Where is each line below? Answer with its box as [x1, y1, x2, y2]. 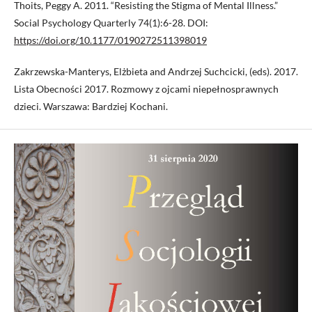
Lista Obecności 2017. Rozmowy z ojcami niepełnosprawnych [14, 83, 279, 95]
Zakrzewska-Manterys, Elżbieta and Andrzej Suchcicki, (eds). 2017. [14, 65, 298, 78]
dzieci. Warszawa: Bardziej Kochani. [14, 100, 168, 113]
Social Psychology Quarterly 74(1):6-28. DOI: [14, 17, 208, 29]
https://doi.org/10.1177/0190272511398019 [14, 34, 207, 47]
